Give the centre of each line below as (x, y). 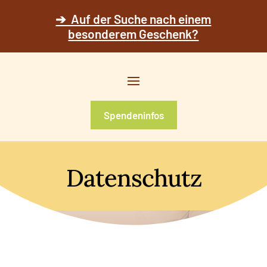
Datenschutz (133, 178)
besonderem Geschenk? (133, 34)
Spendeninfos (133, 115)
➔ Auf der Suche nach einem (133, 19)
